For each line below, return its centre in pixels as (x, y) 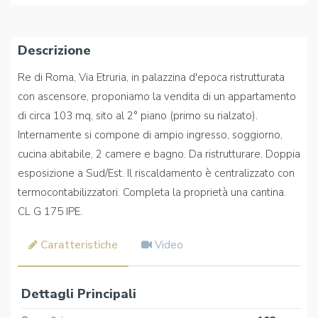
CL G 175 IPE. (50, 212)
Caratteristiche (79, 245)
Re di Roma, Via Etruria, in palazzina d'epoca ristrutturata (151, 78)
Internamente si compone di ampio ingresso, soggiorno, (150, 135)
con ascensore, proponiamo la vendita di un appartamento (157, 97)
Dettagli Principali (79, 294)
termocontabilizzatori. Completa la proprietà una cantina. (152, 193)
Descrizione (54, 51)
